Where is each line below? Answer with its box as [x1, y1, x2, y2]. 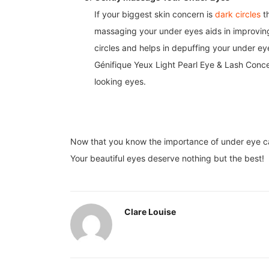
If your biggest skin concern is [94, 9, 215, 20]
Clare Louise [124, 207, 176, 217]
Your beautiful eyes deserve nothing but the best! [70, 153, 267, 164]
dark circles [215, 9, 261, 20]
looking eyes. [94, 76, 148, 87]
